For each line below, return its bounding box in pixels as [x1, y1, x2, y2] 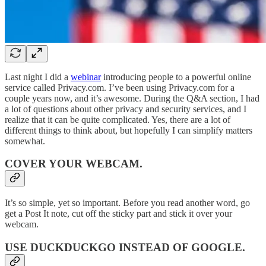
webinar [71, 71, 101, 82]
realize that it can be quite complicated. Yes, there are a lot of [5, 114, 230, 125]
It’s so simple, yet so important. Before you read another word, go [5, 197, 250, 208]
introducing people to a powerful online [101, 71, 251, 82]
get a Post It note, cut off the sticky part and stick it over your [5, 208, 232, 218]
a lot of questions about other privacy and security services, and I [5, 103, 246, 114]
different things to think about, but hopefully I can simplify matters [5, 125, 252, 135]
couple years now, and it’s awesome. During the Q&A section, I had [5, 93, 259, 103]
